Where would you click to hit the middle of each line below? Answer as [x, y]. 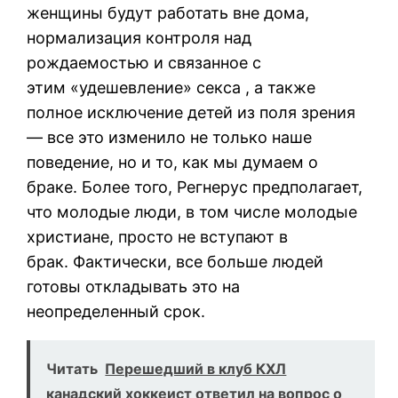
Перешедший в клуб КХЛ [196, 368]
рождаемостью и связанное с [144, 62]
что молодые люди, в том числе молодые [192, 211]
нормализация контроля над [139, 37]
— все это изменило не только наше [170, 137]
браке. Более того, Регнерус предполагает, [195, 187]
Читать [72, 368]
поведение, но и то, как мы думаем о [173, 162]
